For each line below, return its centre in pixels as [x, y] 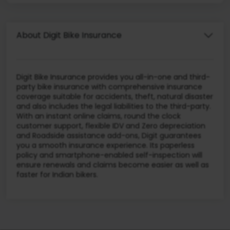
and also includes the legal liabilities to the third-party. [114, 106]
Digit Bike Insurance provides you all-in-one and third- [113, 77]
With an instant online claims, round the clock [99, 116]
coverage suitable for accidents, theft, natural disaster [115, 96]
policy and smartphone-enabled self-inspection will [109, 155]
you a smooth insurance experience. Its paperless [106, 145]
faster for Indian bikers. [57, 174]
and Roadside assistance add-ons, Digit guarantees [109, 135]
